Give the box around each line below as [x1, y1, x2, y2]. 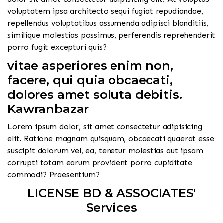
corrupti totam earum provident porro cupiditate [7, 157, 192, 167]
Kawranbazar [7, 101, 89, 116]
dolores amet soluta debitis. [7, 87, 182, 102]
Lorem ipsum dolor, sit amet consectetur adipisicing [7, 121, 202, 131]
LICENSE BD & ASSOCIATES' [27, 185, 196, 200]
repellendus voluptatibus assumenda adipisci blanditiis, [7, 18, 209, 28]
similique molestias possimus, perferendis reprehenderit [7, 30, 216, 40]
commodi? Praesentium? [7, 169, 100, 179]
